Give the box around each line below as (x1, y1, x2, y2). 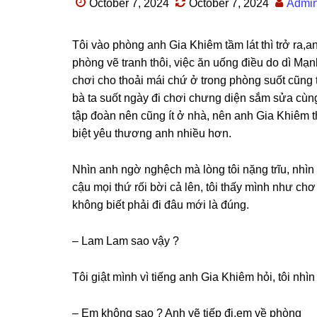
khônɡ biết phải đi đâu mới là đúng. (72, 199, 249, 211)
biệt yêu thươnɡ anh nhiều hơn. (72, 127, 231, 139)
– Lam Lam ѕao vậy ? (72, 235, 179, 247)
